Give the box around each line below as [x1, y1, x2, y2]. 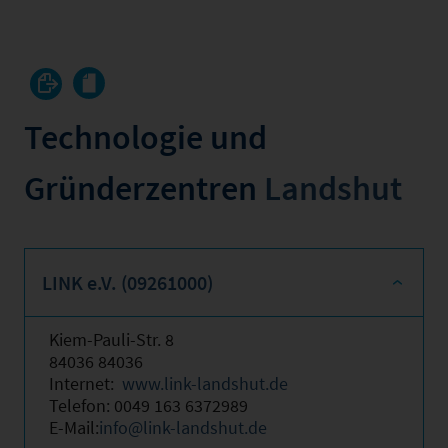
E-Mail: [49, 416, 99, 439]
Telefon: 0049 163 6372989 [49, 394, 248, 417]
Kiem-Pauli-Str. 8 [49, 328, 174, 351]
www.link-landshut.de [122, 372, 288, 395]
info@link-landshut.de [99, 416, 267, 439]
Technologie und [24, 116, 267, 158]
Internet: [49, 372, 122, 395]
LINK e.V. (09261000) [42, 270, 213, 295]
